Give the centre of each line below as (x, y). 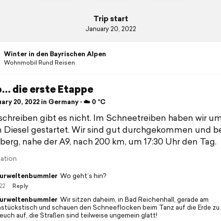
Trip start (110, 18)
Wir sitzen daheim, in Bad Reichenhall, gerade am (134, 199)
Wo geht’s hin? (83, 176)
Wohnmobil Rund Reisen (39, 62)
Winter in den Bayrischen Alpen (55, 54)
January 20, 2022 (110, 29)
